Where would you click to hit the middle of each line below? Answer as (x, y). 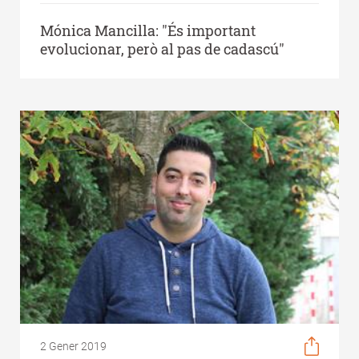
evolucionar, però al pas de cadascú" (162, 49)
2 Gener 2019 (73, 347)
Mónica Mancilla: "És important (148, 31)
